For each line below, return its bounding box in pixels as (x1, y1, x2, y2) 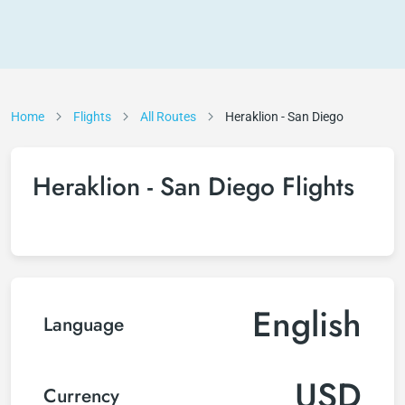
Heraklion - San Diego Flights (33, 168, 354, 205)
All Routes (140, 109, 196, 124)
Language (43, 310, 124, 338)
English (252, 299, 362, 349)
